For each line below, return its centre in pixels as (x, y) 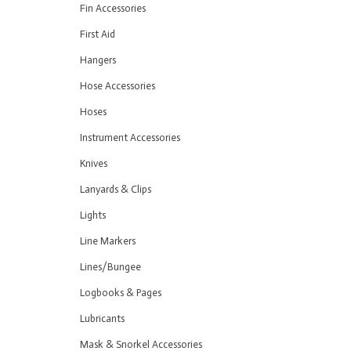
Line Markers (108, 241)
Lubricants (102, 318)
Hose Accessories (118, 86)
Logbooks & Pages (121, 293)
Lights (93, 215)
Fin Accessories (113, 8)
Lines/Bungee (110, 267)
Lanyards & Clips (116, 189)
